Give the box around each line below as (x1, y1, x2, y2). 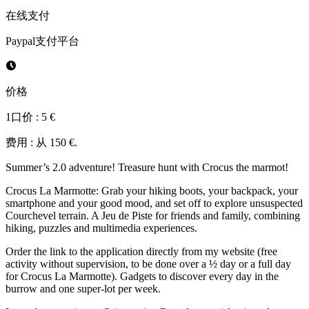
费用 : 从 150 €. (6, 136, 77, 148)
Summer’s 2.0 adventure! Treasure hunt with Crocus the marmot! (6, 161, 288, 173)
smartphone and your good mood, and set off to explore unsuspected (6, 197, 303, 209)
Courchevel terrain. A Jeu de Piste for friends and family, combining (6, 209, 300, 221)
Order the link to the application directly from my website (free (6, 245, 277, 257)
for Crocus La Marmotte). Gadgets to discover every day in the (6, 270, 279, 282)
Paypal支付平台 (6, 34, 79, 47)
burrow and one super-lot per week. (6, 282, 161, 295)
